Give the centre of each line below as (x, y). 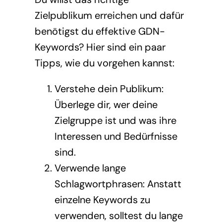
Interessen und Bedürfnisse (116, 136)
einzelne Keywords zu (102, 200)
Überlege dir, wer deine (106, 105)
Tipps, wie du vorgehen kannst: (104, 63)
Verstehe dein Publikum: (109, 89)
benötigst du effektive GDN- (100, 31)
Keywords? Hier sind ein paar (100, 47)
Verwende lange (90, 168)
